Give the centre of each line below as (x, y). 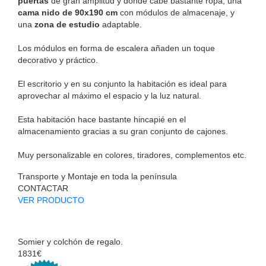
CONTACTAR (43, 188)
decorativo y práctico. (58, 60)
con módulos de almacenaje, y (176, 12)
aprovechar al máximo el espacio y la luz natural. (110, 95)
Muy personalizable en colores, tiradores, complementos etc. (132, 155)
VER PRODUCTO (51, 200)
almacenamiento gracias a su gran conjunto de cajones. (123, 131)
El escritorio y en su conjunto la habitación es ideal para (122, 83)
